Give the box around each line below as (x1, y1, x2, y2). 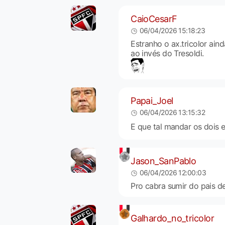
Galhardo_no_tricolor (131, 212, 214, 223)
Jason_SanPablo (131, 155, 196, 166)
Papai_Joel (131, 95, 173, 106)
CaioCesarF (131, 13, 177, 24)
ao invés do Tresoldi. (131, 48, 204, 59)
